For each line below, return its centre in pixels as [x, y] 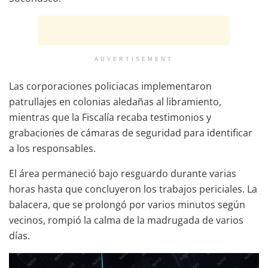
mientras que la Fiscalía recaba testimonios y [110, 117]
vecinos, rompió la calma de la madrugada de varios [126, 220]
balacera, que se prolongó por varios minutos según [127, 204]
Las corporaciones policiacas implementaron [110, 86]
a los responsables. [52, 148]
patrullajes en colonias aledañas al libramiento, [115, 101]
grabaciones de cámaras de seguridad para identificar [131, 133]
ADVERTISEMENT [134, 59]
